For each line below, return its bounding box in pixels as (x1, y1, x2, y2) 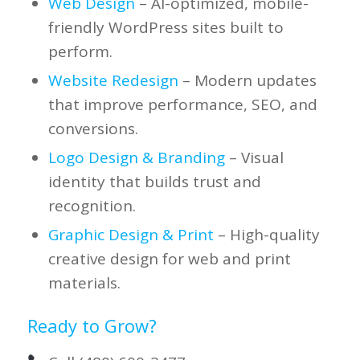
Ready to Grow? (27, 313, 157, 337)
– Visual (224, 146, 284, 168)
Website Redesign (47, 69, 178, 91)
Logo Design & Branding (47, 146, 225, 168)
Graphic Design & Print (47, 223, 214, 245)
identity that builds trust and (47, 170, 261, 192)
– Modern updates (178, 69, 317, 91)
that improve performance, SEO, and (47, 93, 317, 115)
